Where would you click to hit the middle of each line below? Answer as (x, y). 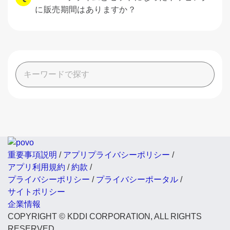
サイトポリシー (36, 192)
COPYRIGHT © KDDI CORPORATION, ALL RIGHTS (105, 216)
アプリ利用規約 (36, 167)
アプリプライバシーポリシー (117, 155)
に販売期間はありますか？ (86, 9)
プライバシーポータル (137, 179)
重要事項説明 (32, 155)
